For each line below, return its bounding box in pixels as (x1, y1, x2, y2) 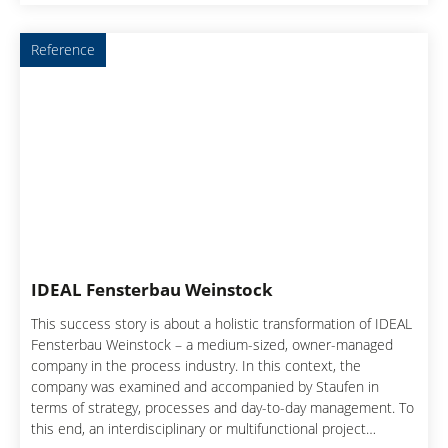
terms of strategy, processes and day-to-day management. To (31, 398, 415, 418)
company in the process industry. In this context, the (31, 356, 243, 376)
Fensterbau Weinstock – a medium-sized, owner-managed (31, 335, 394, 355)
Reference (31, 40, 96, 60)
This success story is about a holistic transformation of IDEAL (31, 314, 413, 334)
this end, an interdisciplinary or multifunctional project (31, 419, 367, 439)
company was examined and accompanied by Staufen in (31, 377, 380, 397)
